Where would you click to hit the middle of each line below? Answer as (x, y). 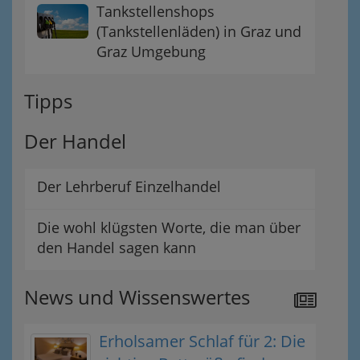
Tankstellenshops (155, 11)
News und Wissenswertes (137, 297)
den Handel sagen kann (117, 247)
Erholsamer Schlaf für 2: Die (202, 341)
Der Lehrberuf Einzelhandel (129, 186)
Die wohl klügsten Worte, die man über (169, 227)
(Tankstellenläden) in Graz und (199, 31)
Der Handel (75, 141)
